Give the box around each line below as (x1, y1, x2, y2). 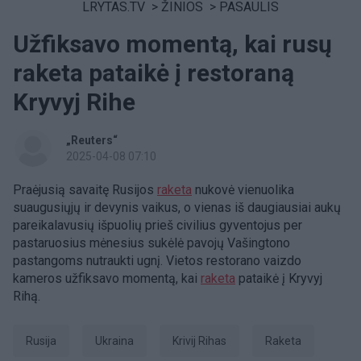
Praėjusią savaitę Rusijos (13, 182, 157, 197)
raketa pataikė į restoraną (13, 59, 294, 87)
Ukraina (102, 334, 134, 347)
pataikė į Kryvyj (235, 271, 322, 286)
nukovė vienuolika (192, 182, 294, 197)
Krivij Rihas (179, 334, 226, 347)
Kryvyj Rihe (13, 88, 135, 116)
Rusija (33, 334, 56, 347)
